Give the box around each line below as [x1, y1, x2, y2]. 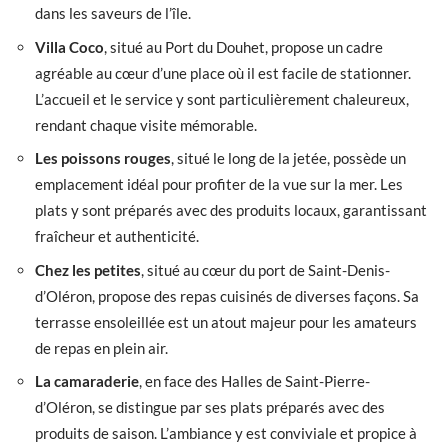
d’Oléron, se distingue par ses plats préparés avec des [35, 398, 385, 417]
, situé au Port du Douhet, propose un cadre [104, 37, 383, 56]
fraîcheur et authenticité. [35, 227, 199, 246]
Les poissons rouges [35, 149, 171, 168]
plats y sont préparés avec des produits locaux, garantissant [35, 201, 427, 220]
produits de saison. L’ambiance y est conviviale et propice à [35, 424, 417, 443]
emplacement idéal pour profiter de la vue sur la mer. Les [35, 175, 403, 194]
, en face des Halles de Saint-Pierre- [139, 372, 370, 391]
